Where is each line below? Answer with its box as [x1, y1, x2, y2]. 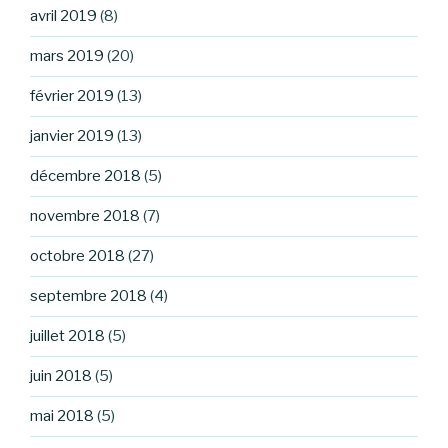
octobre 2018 [30, 247, 125, 266]
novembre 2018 [30, 207, 140, 226]
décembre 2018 [30, 167, 141, 186]
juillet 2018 [30, 327, 105, 346]
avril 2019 [30, 7, 97, 26]
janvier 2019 [30, 127, 114, 146]
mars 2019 [30, 47, 104, 66]
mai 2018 [30, 407, 94, 426]
